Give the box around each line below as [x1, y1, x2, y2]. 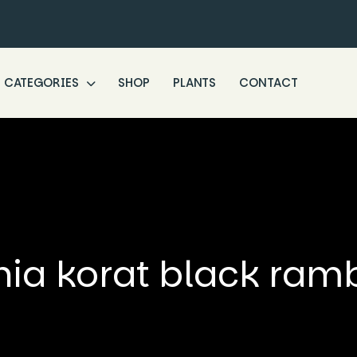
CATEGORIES [3, 74, 82, 91]
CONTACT [239, 74, 298, 91]
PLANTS [172, 74, 217, 91]
